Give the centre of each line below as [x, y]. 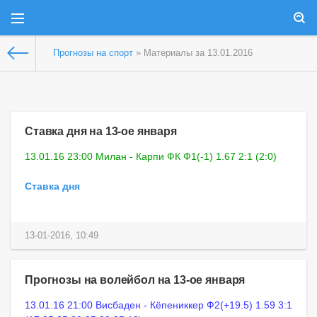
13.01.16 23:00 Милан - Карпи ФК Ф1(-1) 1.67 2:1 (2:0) [151, 157]
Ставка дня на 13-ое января [101, 131]
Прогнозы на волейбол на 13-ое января [135, 279]
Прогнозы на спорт [93, 53]
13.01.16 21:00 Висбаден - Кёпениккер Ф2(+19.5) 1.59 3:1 [158, 305]
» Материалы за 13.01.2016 [193, 53]
